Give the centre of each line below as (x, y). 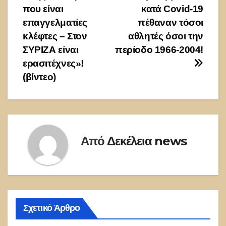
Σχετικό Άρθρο (52, 208)
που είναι (43, 9)
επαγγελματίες (55, 23)
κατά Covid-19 (172, 9)
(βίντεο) (39, 77)
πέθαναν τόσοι (170, 23)
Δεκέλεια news (147, 141)
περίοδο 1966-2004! (159, 50)
